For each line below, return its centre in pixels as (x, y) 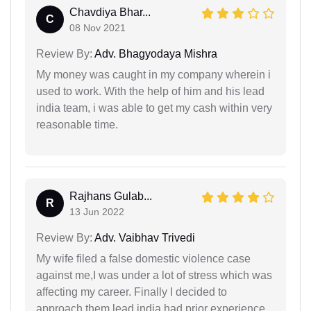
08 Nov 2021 (98, 27)
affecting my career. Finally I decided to (132, 292)
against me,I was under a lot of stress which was (154, 275)
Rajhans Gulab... (111, 196)
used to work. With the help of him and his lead (150, 91)
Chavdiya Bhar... (110, 12)
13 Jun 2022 (97, 211)
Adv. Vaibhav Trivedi (144, 237)
